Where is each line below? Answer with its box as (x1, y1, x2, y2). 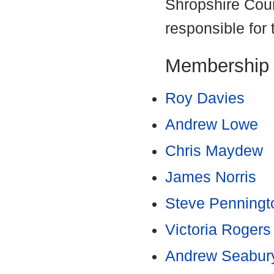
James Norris (165, 169, 256, 186)
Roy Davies (165, 90, 245, 107)
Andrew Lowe (165, 116, 258, 133)
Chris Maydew (165, 143, 263, 160)
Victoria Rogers (165, 221, 271, 239)
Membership (165, 55, 269, 76)
